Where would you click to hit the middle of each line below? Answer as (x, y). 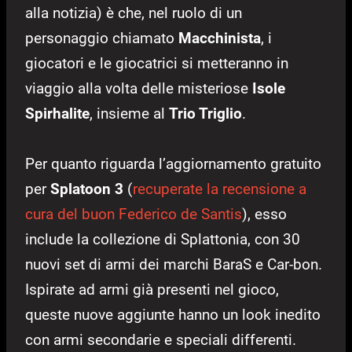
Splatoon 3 (87, 189)
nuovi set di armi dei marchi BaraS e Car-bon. (174, 265)
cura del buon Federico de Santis (134, 214)
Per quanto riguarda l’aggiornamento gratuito (173, 164)
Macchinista (220, 38)
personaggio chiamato (102, 38)
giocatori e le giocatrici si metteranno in (157, 64)
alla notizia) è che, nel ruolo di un (134, 13)
